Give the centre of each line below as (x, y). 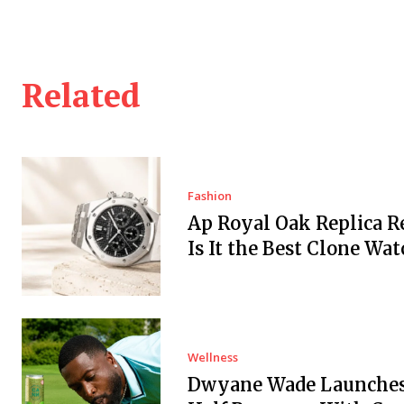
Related (81, 95)
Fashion (209, 196)
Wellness (212, 357)
